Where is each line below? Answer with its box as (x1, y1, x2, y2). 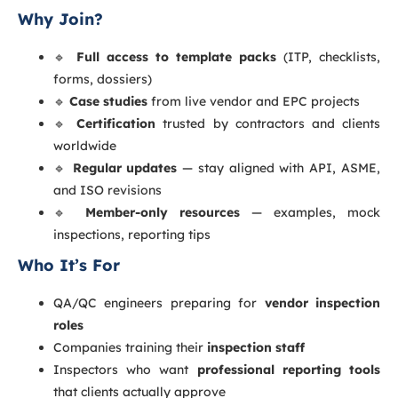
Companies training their (53, 338, 207, 355)
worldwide (53, 137, 116, 154)
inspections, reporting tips (53, 226, 211, 243)
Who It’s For (18, 254, 120, 275)
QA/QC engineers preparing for (53, 294, 265, 311)
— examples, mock (240, 203, 380, 220)
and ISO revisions (53, 181, 162, 198)
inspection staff (207, 338, 305, 355)
